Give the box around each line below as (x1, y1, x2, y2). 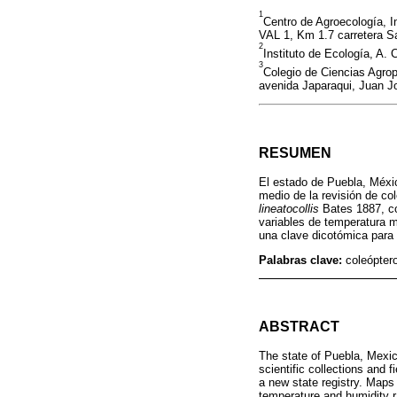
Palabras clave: (259, 253, 346, 267)
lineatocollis (259, 202, 319, 216)
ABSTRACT (259, 318, 339, 334)
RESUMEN (259, 145, 331, 161)
